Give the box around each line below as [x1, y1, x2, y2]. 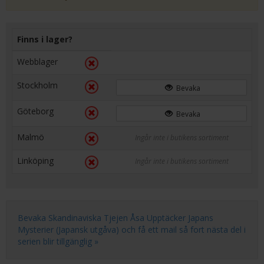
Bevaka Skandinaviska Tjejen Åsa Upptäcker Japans [18, 212, 213, 223]
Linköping [17, 155, 54, 166]
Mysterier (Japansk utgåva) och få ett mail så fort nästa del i [18, 224, 246, 235]
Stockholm [17, 80, 58, 91]
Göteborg [17, 105, 54, 117]
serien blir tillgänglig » [18, 236, 98, 247]
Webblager [17, 56, 58, 67]
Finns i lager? [17, 34, 72, 45]
